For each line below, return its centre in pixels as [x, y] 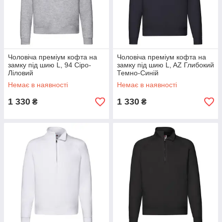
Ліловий [21, 73]
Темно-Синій [138, 73]
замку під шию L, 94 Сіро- [50, 65]
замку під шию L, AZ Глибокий [166, 65]
